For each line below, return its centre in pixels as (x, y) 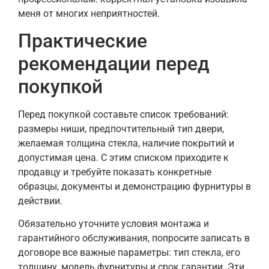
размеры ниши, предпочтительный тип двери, (121, 129)
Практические (83, 41)
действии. (40, 201)
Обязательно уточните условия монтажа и (113, 224)
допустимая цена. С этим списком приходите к (123, 158)
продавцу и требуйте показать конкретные (115, 172)
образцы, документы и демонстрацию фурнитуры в (134, 187)
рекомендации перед (114, 64)
